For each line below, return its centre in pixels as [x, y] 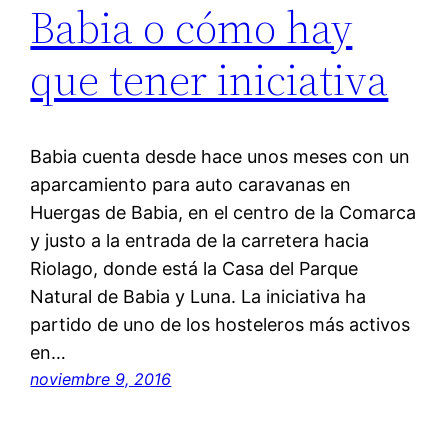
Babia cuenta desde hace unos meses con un [220, 156]
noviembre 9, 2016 [101, 378]
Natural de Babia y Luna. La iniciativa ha [198, 296]
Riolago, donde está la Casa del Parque [194, 268]
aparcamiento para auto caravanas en [191, 184]
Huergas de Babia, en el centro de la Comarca [223, 212]
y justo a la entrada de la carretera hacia [200, 240]
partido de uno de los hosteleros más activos [220, 324]
